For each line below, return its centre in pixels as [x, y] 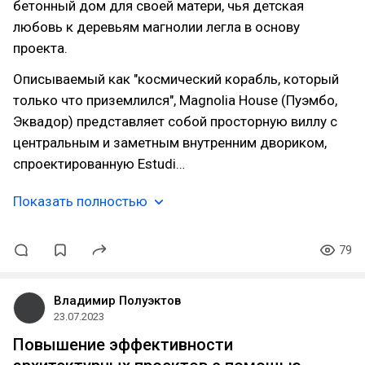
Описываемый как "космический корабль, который [176, 79]
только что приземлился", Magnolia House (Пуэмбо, [175, 100]
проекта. [40, 48]
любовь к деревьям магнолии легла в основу [156, 27]
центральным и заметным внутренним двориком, [170, 143]
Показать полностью [80, 201]
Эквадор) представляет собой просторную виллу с [175, 121]
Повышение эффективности [123, 345]
